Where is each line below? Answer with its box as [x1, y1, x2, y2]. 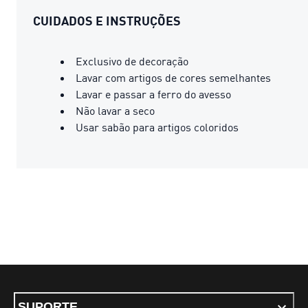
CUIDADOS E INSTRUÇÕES [33, 12, 181, 28]
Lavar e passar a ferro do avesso [76, 87, 231, 101]
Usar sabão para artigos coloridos [76, 120, 239, 134]
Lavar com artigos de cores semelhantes [76, 70, 271, 85]
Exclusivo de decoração [76, 54, 188, 68]
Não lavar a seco [76, 103, 155, 118]
